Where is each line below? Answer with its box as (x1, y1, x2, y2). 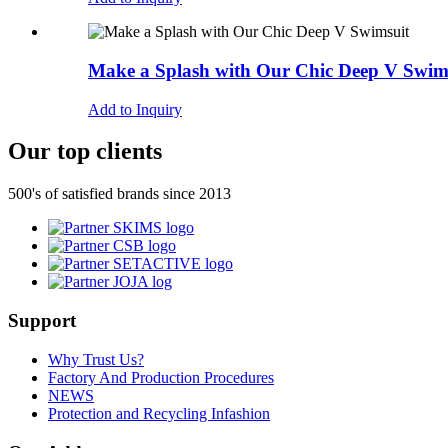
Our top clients (8, 138, 162, 165)
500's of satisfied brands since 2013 (8, 185, 231, 203)
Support (8, 310, 76, 332)
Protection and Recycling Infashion (48, 404, 270, 422)
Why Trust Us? (48, 350, 144, 368)
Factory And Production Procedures (48, 368, 274, 386)
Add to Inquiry (88, 100, 182, 118)
